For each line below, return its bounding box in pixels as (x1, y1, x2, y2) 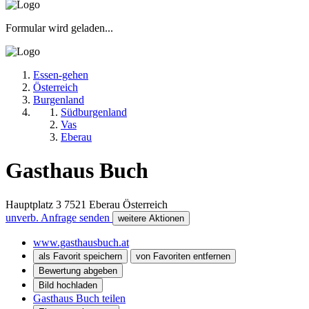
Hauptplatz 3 (6, 198, 61, 210)
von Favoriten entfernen (136, 250, 230, 261)
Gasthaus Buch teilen (33, 292, 126, 304)
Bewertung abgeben (39, 265, 117, 276)
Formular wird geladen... (6, 21, 113, 34)
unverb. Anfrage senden (6, 211, 112, 223)
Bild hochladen (39, 279, 97, 290)
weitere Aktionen (118, 212, 184, 223)
